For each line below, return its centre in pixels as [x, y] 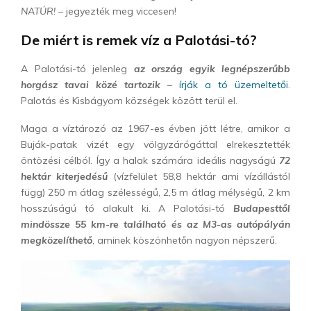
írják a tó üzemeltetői [234, 84]
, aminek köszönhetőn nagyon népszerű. [185, 240]
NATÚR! [38, 11]
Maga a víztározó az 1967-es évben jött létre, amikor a [155, 128]
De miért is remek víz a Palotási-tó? [139, 40]
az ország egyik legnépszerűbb [212, 68]
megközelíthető [57, 240]
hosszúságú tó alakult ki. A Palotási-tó [127, 208]
